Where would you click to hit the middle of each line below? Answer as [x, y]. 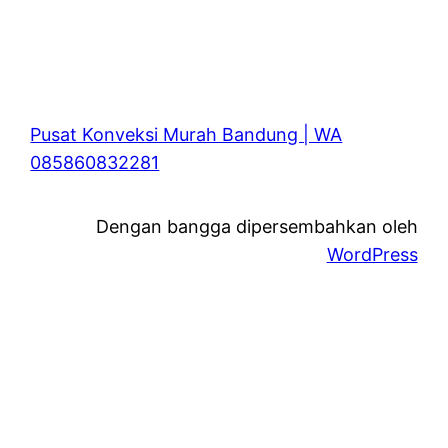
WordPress [372, 255]
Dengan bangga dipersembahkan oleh [256, 227]
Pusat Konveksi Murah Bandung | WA [186, 135]
